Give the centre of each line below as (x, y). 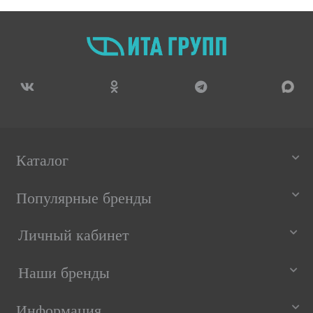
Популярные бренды (83, 198)
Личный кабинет (74, 235)
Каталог (42, 161)
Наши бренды (64, 273)
